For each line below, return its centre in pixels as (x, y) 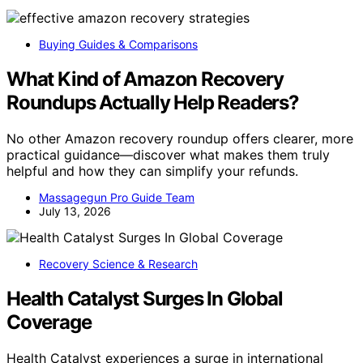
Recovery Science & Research (118, 264)
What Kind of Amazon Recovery (145, 79)
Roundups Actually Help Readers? (153, 103)
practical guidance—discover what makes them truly (168, 155)
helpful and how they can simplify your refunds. (152, 171)
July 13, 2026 (75, 211)
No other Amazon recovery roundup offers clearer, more (180, 139)
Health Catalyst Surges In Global (145, 299)
